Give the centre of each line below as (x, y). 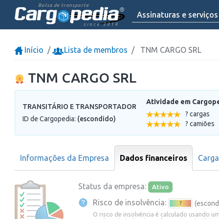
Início (33, 50)
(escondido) (97, 119)
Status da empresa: (112, 186)
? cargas (197, 114)
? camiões (200, 123)
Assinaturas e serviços (177, 15)
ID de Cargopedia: (50, 119)
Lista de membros (95, 50)
